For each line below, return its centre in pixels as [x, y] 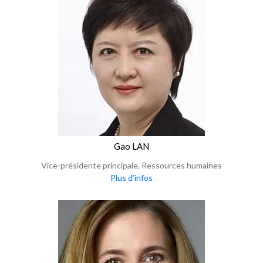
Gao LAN [131, 146]
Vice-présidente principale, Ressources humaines [131, 165]
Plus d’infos [131, 178]
